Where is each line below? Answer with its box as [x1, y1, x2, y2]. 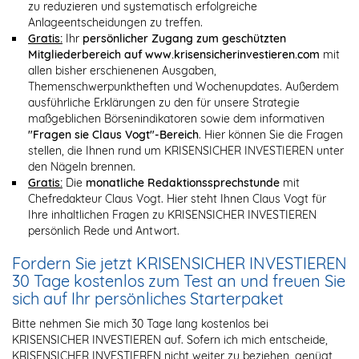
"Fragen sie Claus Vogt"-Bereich [28, 127, 199, 142]
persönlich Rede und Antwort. [28, 223, 179, 238]
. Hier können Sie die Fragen [199, 127, 343, 142]
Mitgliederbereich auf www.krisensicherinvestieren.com [28, 46, 320, 62]
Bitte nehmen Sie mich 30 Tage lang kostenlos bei [12, 316, 268, 331]
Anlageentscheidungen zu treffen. [28, 14, 203, 30]
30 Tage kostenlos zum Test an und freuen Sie [12, 270, 345, 291]
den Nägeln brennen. [28, 159, 135, 174]
